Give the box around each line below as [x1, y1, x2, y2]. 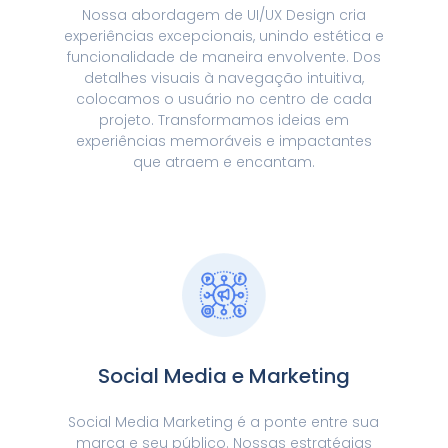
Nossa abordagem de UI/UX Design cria [81, 5, 366, 26]
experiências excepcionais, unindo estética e [63, 26, 384, 47]
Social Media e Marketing [97, 362, 350, 391]
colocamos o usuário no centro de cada [75, 89, 372, 110]
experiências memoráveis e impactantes [75, 131, 372, 152]
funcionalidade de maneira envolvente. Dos [66, 47, 381, 68]
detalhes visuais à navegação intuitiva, [83, 68, 364, 89]
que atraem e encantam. [132, 152, 315, 173]
